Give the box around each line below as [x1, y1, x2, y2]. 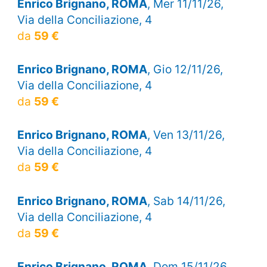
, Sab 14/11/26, [147, 193, 225, 208]
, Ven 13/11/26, [147, 128, 225, 142]
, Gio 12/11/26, [147, 62, 223, 77]
